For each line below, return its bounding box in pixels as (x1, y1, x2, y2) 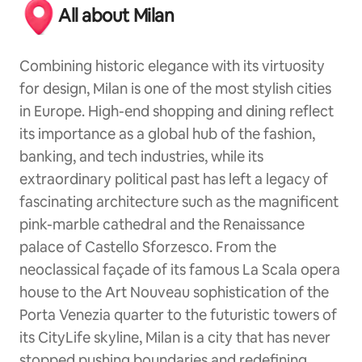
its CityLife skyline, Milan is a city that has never (19, 328, 330, 347)
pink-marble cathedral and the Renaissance (19, 215, 305, 234)
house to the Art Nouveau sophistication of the (19, 283, 329, 302)
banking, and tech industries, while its (19, 147, 263, 166)
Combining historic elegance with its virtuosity (19, 57, 325, 76)
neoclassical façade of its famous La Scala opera (19, 260, 340, 280)
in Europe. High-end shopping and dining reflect (19, 102, 334, 121)
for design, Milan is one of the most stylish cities (19, 79, 331, 99)
